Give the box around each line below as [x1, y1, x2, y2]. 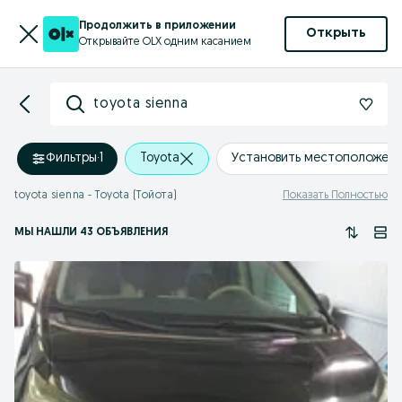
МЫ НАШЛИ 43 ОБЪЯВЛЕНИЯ [14, 227, 168, 238]
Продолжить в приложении [79, 20, 236, 31]
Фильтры [46, 152, 97, 165]
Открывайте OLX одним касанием [79, 36, 251, 48]
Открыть [306, 27, 366, 40]
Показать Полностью [283, 190, 388, 201]
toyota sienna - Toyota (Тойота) [14, 190, 178, 201]
